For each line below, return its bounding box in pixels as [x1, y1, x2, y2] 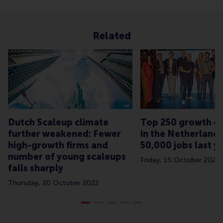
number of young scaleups [8, 151, 126, 163]
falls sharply [8, 163, 63, 174]
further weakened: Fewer [8, 128, 121, 140]
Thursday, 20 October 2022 [8, 179, 99, 188]
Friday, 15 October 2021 [140, 156, 220, 165]
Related [92, 30, 131, 42]
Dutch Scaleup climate [8, 117, 109, 128]
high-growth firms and [8, 140, 108, 151]
